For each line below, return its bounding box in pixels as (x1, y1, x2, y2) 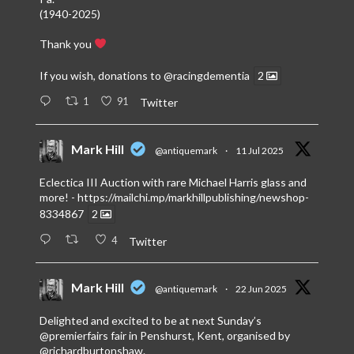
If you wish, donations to (39, 69, 164, 83)
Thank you (39, 36, 94, 51)
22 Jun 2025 (235, 283, 287, 296)
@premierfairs (39, 329, 108, 343)
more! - (39, 190, 77, 205)
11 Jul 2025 (235, 145, 284, 157)
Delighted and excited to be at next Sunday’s (39, 314, 262, 328)
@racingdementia (163, 69, 250, 83)
